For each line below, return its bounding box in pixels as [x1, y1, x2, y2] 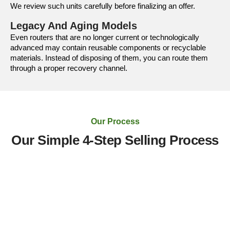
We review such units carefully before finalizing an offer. [10, 2, 195, 11]
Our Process [90, 117, 140, 126]
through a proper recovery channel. [10, 63, 127, 72]
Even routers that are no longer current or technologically [10, 32, 199, 42]
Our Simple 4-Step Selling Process [11, 132, 219, 148]
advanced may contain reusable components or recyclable [10, 43, 206, 52]
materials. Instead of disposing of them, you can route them [10, 53, 208, 62]
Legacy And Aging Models [10, 20, 137, 31]
